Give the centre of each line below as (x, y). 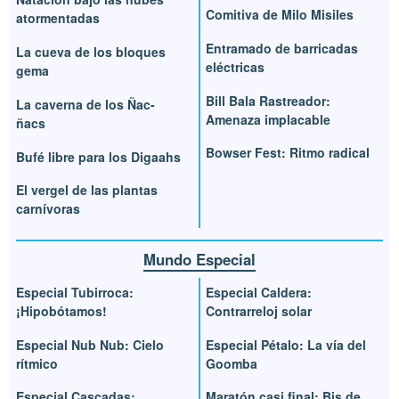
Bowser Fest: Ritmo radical (288, 153)
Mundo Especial (199, 259)
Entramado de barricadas (282, 48)
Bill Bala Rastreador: (268, 100)
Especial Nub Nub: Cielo (90, 344)
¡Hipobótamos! (62, 310)
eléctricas (235, 66)
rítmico (37, 363)
